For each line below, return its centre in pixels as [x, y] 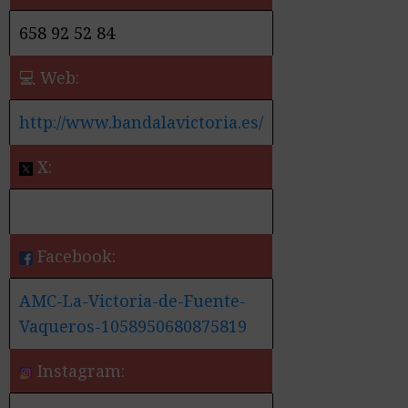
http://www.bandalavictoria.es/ [141, 122]
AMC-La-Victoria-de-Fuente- [133, 301]
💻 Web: [49, 78]
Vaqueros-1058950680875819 [133, 326]
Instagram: [79, 371]
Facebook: [74, 256]
